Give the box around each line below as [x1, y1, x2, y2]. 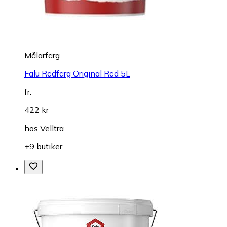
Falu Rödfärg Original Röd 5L [24, 68, 130, 79]
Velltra [40, 123, 64, 133]
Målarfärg [24, 50, 60, 60]
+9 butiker [24, 141, 62, 152]
